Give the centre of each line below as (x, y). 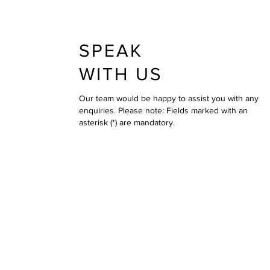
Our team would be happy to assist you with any (169, 98)
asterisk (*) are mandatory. (127, 122)
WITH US (121, 74)
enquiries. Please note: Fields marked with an (163, 110)
